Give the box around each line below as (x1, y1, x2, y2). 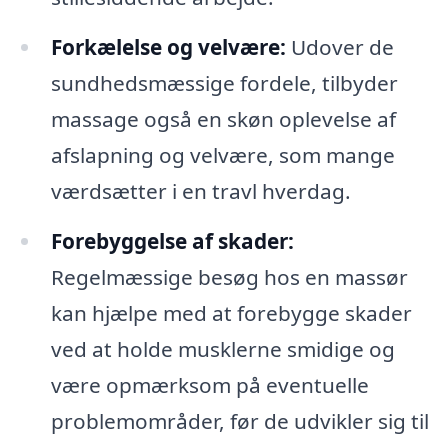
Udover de (285, 32, 394, 61)
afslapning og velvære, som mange (50, 140, 395, 169)
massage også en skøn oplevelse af (50, 104, 396, 133)
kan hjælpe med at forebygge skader (50, 298, 412, 327)
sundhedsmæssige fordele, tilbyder (50, 68, 398, 97)
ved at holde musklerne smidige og (50, 334, 395, 363)
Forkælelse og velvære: (50, 32, 286, 61)
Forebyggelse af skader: (50, 226, 294, 255)
